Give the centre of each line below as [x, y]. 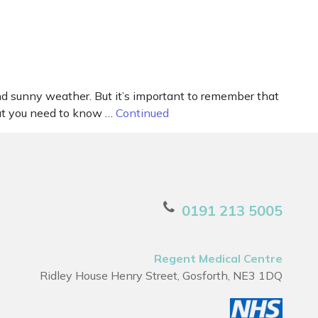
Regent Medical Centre [219, 258]
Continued [142, 113]
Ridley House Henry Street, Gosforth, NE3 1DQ [161, 275]
